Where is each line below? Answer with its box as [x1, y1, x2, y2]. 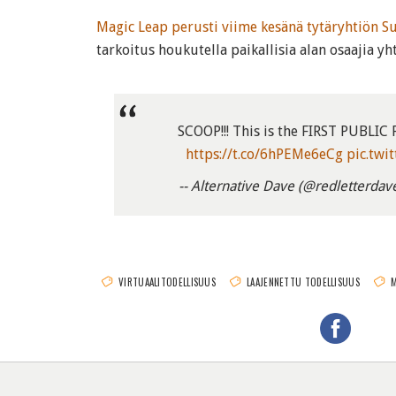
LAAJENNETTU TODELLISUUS [247, 275, 360, 290]
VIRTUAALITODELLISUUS [118, 275, 216, 290]
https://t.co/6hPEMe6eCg [185, 146, 343, 164]
